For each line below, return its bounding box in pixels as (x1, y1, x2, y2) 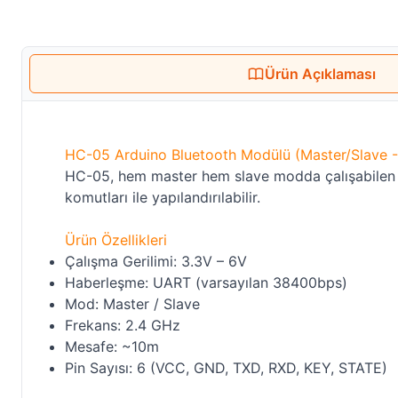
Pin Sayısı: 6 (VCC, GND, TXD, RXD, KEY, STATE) (65, 358, 387, 377)
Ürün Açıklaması (265, 64, 376, 83)
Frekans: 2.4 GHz (65, 315, 180, 334)
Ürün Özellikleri (65, 230, 167, 249)
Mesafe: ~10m (65, 337, 159, 355)
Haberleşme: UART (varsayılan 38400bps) (65, 273, 347, 291)
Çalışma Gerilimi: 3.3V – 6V (65, 251, 247, 270)
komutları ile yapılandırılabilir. (65, 187, 260, 206)
